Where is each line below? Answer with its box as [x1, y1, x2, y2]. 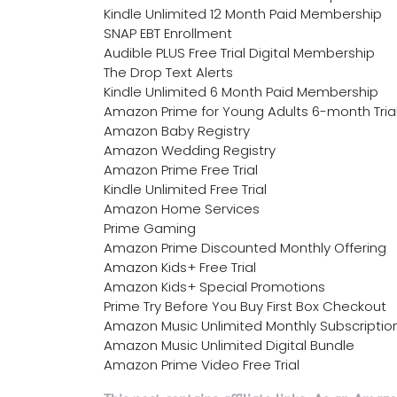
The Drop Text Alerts [104, 63, 233, 82]
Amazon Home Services [104, 199, 260, 219]
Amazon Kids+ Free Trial [104, 258, 256, 277]
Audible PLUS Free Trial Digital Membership [104, 43, 375, 63]
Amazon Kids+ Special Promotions [104, 277, 325, 297]
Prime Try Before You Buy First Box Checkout [104, 297, 386, 316]
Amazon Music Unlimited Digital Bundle [104, 336, 354, 355]
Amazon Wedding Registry [104, 141, 276, 160]
